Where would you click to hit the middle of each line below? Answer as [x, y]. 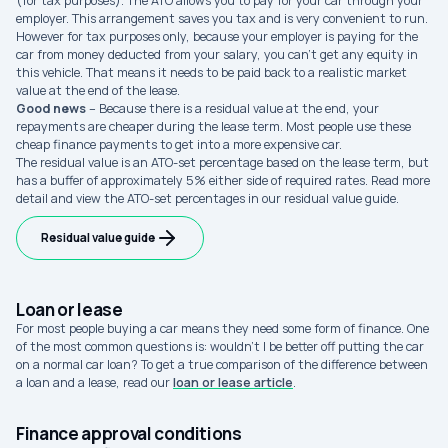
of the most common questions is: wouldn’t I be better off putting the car [220, 346]
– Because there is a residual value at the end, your [232, 108]
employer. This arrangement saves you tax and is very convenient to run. [222, 18]
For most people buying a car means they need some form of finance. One [222, 328]
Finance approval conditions [129, 433]
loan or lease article [233, 382]
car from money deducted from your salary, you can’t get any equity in [217, 54]
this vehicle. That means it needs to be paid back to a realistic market [211, 72]
